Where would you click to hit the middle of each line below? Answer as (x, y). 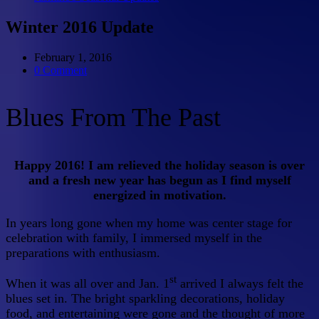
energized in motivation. (159, 195)
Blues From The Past (113, 118)
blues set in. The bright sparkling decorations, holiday (145, 299)
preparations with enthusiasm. (83, 253)
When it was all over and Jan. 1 (88, 284)
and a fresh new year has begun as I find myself (159, 181)
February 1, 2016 (73, 58)
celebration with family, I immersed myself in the (134, 238)
